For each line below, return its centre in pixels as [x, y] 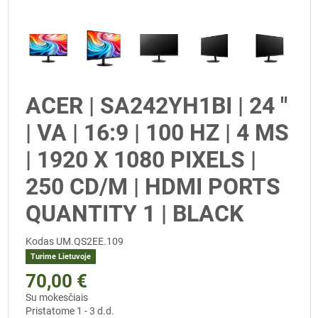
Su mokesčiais [57, 297]
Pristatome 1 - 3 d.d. [70, 311]
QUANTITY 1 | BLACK [135, 214]
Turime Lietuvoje [60, 257]
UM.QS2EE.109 [90, 242]
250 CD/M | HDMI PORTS [153, 187]
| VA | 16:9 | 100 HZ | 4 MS [157, 133]
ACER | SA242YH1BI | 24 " [157, 106]
